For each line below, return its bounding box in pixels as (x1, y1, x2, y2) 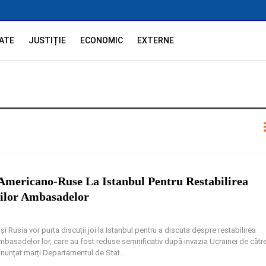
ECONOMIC (80, 36, 123, 45)
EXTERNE (137, 36, 175, 45)
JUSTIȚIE (28, 36, 66, 45)
